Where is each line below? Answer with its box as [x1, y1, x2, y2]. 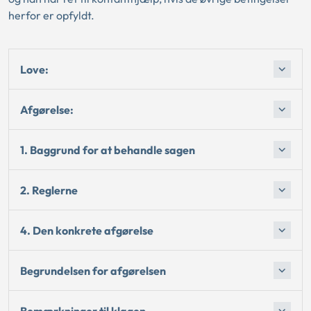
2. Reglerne [20, 183, 78, 197]
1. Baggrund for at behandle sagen [20, 142, 195, 157]
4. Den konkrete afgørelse [20, 223, 153, 237]
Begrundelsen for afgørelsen [20, 263, 166, 278]
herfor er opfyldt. [8, 8, 94, 22]
